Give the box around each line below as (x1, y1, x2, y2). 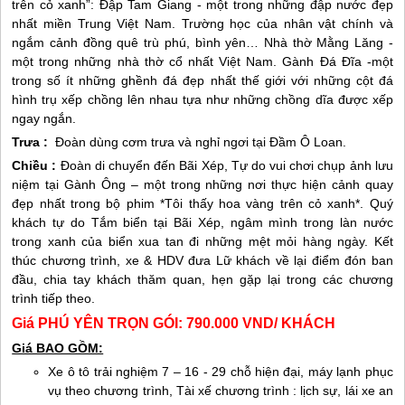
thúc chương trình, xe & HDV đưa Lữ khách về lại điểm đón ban (12, 253, 393, 268)
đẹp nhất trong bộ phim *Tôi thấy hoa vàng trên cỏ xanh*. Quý (12, 196, 393, 211)
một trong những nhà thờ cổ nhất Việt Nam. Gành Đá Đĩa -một (12, 54, 393, 69)
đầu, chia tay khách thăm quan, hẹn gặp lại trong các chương (12, 272, 393, 287)
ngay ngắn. (12, 111, 77, 126)
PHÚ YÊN (38, 316, 105, 331)
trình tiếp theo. (12, 291, 96, 306)
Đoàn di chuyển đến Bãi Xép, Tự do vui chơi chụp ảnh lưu (56, 158, 393, 173)
